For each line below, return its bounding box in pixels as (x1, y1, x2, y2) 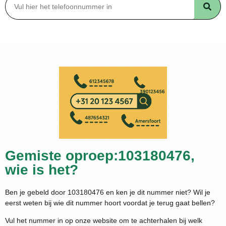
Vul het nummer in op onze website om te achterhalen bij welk (5, 216, 202, 225)
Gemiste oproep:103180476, (5, 147, 195, 163)
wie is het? (5, 161, 78, 178)
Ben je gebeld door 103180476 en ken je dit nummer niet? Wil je (5, 188, 210, 196)
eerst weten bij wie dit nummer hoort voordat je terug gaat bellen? (5, 198, 217, 207)
